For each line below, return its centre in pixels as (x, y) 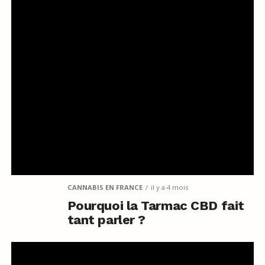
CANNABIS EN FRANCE (105, 187)
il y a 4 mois (169, 187)
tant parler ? (106, 219)
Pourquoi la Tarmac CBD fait (156, 205)
